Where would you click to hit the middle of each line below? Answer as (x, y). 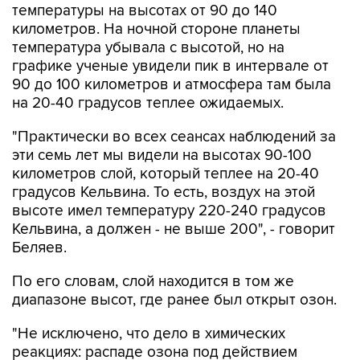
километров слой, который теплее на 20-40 (166, 174)
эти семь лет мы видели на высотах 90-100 (162, 155)
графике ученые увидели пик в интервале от (170, 66)
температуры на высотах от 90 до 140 (145, 11)
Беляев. (39, 248)
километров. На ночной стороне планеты (156, 29)
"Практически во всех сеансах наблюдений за (174, 137)
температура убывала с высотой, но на (148, 48)
